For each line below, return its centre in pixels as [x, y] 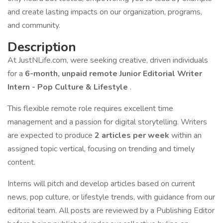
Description [42, 47]
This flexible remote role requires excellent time [90, 109]
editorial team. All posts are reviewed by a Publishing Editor [111, 211]
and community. [34, 25]
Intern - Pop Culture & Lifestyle [69, 87]
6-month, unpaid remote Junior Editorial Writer [113, 74]
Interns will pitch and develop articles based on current [101, 184]
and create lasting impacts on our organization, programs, [105, 12]
